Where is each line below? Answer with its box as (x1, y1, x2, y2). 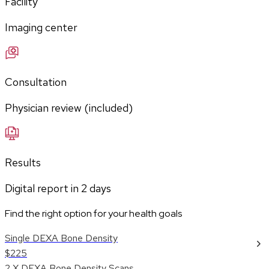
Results (5, 156, 41, 170)
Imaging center (5, 20, 77, 35)
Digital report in (5, 181, 81, 196)
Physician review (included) (5, 101, 133, 115)
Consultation (5, 75, 67, 89)
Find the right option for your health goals (5, 207, 182, 220)
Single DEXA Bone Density (5, 232, 118, 245)
